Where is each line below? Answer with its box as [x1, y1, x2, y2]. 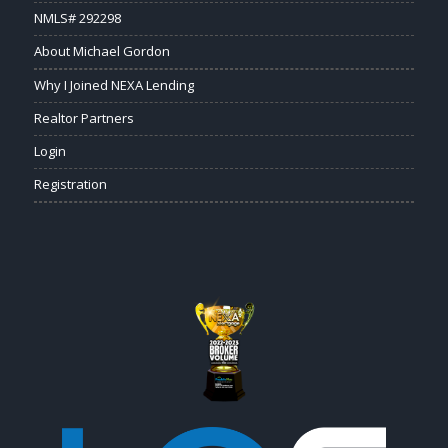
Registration [33, 174, 107, 193]
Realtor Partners [33, 108, 134, 127]
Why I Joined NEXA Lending [33, 75, 194, 94]
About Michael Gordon [33, 41, 170, 60]
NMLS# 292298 [33, 8, 121, 27]
